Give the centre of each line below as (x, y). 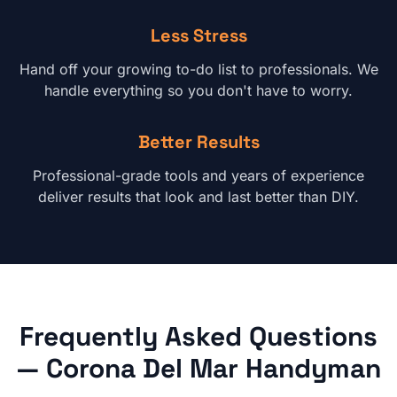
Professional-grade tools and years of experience (198, 175)
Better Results (198, 142)
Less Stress (198, 35)
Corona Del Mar (142, 368)
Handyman (310, 368)
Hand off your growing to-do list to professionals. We (198, 69)
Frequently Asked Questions (198, 336)
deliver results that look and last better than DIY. (198, 197)
